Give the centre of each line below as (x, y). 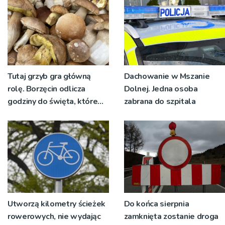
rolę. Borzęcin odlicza (47, 89)
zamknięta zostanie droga (171, 217)
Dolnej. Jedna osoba (161, 89)
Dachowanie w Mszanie (167, 77)
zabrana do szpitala (160, 102)
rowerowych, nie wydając (54, 217)
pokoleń (23, 127)
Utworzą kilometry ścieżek (57, 204)
